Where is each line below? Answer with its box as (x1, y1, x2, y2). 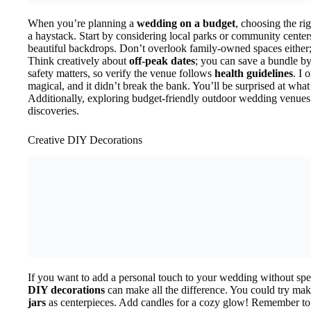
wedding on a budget (137, 17, 235, 29)
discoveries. (28, 104, 79, 117)
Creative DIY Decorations (28, 133, 142, 146)
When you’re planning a (28, 17, 137, 29)
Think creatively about (28, 54, 129, 67)
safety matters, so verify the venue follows (28, 67, 215, 79)
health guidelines (215, 67, 293, 79)
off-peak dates (129, 54, 195, 67)
